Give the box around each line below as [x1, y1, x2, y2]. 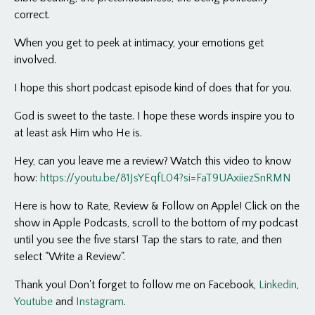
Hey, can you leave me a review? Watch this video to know [14, 155, 291, 167]
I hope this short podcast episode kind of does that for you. [14, 82, 292, 94]
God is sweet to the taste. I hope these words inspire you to [14, 110, 295, 122]
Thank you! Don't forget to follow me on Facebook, [14, 278, 259, 291]
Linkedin [259, 278, 297, 291]
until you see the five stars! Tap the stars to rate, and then [14, 233, 282, 246]
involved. [14, 53, 56, 66]
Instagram [76, 295, 124, 308]
